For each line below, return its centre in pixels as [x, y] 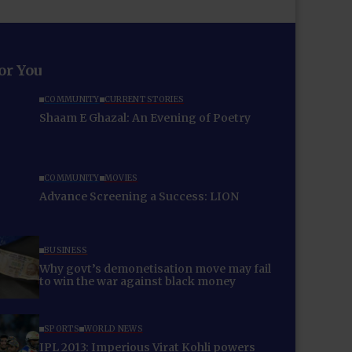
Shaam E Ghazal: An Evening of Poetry [145, 118]
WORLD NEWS [113, 329]
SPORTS [62, 329]
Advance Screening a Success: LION [139, 197]
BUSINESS [66, 251]
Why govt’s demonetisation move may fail [155, 269]
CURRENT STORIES [144, 100]
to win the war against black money [137, 282]
